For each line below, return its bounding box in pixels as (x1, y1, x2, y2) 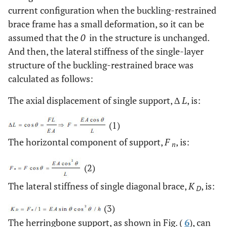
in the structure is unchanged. (87, 31, 209, 44)
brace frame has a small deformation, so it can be (8, 17, 204, 30)
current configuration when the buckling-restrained (8, 4, 216, 16)
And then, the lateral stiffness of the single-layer (8, 45, 204, 57)
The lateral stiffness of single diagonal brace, (8, 179, 188, 192)
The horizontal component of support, (8, 135, 165, 148)
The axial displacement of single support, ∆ (8, 94, 182, 106)
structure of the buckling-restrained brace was (8, 58, 194, 71)
